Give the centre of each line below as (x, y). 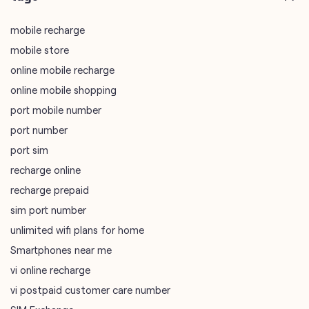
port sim (29, 150)
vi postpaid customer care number (90, 290)
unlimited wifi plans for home (77, 230)
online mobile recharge (62, 70)
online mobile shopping (63, 90)
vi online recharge (50, 270)
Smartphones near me (61, 250)
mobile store (40, 50)
